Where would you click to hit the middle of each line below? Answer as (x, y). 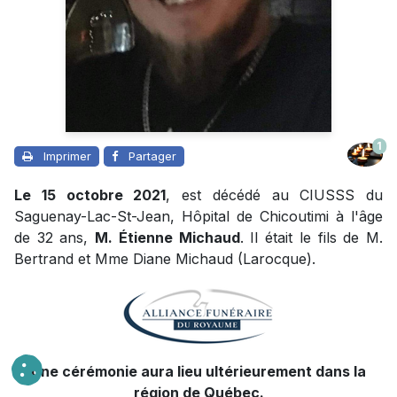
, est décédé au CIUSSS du (274, 195)
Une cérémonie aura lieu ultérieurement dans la (198, 371)
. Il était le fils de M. (311, 237)
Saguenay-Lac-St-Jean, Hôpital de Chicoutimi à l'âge (198, 216)
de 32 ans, (55, 237)
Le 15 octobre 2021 (90, 195)
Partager (152, 156)
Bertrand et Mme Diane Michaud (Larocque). (165, 258)
